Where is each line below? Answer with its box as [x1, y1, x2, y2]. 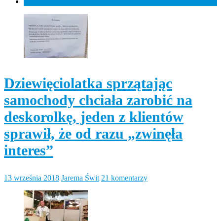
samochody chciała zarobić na [4, 91, 192, 108]
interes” [4, 142, 53, 158]
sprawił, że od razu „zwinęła [4, 125, 183, 142]
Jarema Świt [61, 173, 99, 182]
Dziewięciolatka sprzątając [4, 74, 172, 91]
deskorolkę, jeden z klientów [4, 108, 184, 125]
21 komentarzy [101, 173, 147, 182]
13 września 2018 [4, 173, 59, 182]
